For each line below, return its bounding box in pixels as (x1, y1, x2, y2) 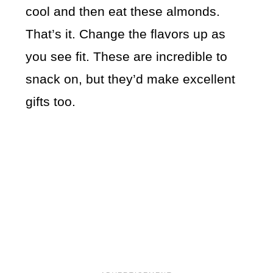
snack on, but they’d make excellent (26, 72, 236, 87)
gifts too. (26, 94, 76, 109)
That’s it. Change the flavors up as (26, 27, 226, 41)
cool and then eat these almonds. (26, 4, 221, 19)
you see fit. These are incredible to (26, 49, 228, 64)
